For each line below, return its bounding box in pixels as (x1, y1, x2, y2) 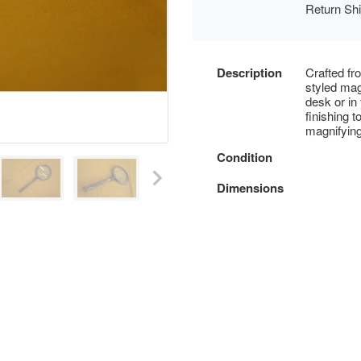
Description (217, 63, 282, 81)
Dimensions (217, 178, 284, 197)
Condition (217, 147, 272, 166)
